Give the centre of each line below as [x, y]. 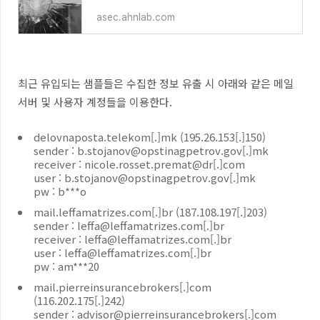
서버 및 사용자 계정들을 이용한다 [94, 102]
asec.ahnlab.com [136, 17]
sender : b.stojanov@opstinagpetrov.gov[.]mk [151, 150]
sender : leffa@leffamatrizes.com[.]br [129, 225]
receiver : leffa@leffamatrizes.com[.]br [132, 239]
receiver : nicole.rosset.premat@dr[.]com [139, 164]
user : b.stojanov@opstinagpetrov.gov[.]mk [145, 177]
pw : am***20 [66, 266]
